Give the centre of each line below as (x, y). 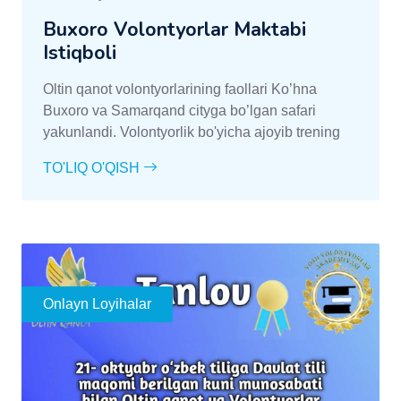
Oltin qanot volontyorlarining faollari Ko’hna (180, 89)
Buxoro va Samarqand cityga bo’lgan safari (179, 110)
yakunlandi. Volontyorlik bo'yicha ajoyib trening (192, 132)
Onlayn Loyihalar (97, 303)
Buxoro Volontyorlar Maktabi (175, 29)
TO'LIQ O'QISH (93, 167)
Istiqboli (80, 52)
